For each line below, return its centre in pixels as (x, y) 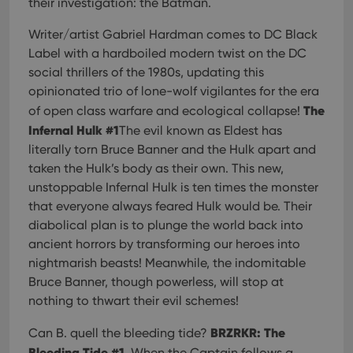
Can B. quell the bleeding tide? (119, 333)
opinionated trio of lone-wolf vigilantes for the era (174, 91)
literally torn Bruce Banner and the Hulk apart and (172, 149)
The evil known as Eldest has (201, 130)
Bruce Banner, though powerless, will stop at (156, 282)
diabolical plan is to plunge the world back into (166, 225)
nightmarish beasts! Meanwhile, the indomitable (167, 263)
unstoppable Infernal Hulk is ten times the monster (173, 187)
